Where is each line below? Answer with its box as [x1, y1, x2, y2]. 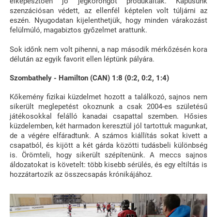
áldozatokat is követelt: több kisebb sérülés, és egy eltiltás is [10, 160, 207, 169]
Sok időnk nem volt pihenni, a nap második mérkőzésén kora [10, 45, 207, 54]
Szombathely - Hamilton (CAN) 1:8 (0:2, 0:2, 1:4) [10, 73, 169, 82]
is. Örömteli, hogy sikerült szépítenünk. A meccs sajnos [10, 150, 207, 159]
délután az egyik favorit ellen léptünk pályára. [10, 54, 155, 63]
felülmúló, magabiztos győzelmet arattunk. [10, 25, 147, 34]
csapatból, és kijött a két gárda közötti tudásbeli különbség [10, 140, 207, 150]
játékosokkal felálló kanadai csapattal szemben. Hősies [10, 111, 207, 121]
